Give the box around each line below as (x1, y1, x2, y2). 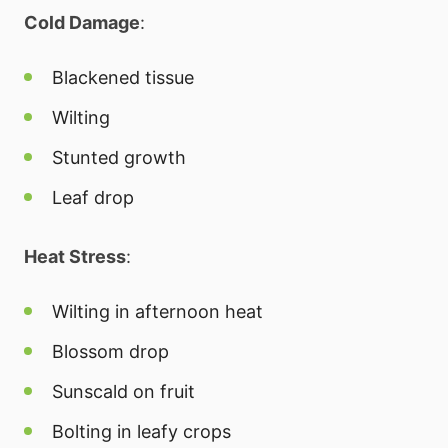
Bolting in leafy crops (52, 420, 231, 442)
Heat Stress (24, 245, 126, 267)
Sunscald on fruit (52, 380, 195, 402)
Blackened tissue (52, 66, 194, 88)
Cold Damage (24, 11, 140, 33)
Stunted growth (52, 146, 186, 168)
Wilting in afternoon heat (52, 300, 263, 322)
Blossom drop (52, 340, 169, 362)
